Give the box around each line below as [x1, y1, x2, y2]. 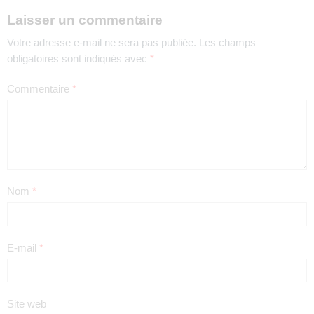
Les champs [199, 36, 256, 48]
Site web [7, 299, 46, 310]
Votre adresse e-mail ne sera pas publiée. [7, 36, 196, 48]
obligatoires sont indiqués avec [7, 53, 150, 64]
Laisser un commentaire [7, 13, 163, 28]
